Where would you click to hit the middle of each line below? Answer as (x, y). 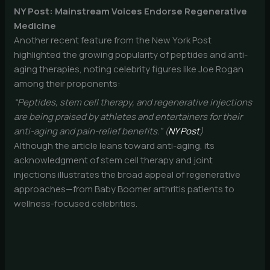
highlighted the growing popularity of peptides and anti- (131, 54)
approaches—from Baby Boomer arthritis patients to (124, 189)
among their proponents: (67, 83)
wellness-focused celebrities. (76, 204)
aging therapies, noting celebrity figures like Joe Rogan (129, 69)
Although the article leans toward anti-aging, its (115, 146)
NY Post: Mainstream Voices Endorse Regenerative (131, 11)
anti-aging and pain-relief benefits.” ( (91, 131)
